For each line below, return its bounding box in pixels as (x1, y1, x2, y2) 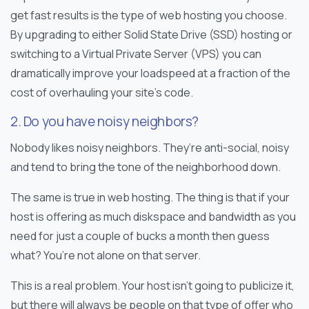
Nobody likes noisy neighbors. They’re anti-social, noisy (10, 139, 289, 155)
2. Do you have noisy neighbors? (10, 112, 199, 130)
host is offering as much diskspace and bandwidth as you (10, 208, 296, 224)
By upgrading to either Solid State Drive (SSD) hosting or (10, 26, 292, 42)
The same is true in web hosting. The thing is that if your (10, 189, 290, 205)
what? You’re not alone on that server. (10, 247, 201, 263)
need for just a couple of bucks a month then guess (10, 228, 270, 243)
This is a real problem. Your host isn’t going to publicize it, (10, 277, 295, 293)
